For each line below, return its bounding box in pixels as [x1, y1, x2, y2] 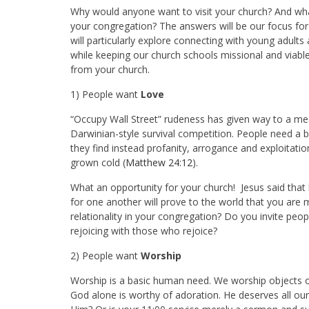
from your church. [70, 62, 150, 76]
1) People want [70, 87, 141, 101]
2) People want [70, 248, 141, 262]
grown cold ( [70, 155, 126, 169]
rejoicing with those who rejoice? [70, 223, 217, 237]
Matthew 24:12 [126, 155, 192, 169]
